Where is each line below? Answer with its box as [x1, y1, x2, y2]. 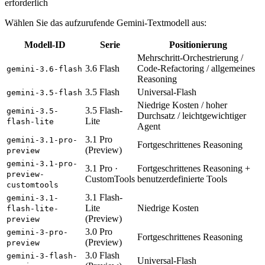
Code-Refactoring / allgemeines [137, 63, 255, 74]
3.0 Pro [85, 227, 112, 237]
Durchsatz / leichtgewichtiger [137, 111, 246, 121]
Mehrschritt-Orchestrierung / [137, 53, 243, 63]
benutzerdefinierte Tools [137, 174, 227, 185]
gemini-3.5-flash [7, 88, 82, 98]
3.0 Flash [85, 250, 119, 261]
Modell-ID [24, 40, 66, 50]
